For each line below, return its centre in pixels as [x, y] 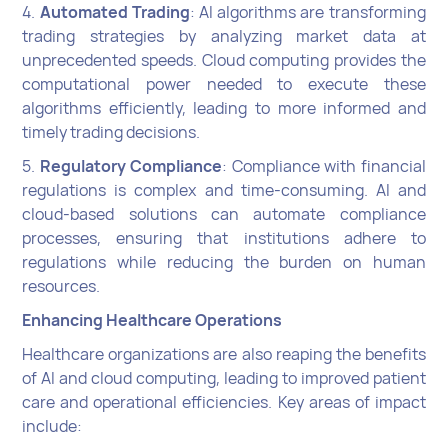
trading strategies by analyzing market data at [224, 35]
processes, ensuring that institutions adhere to [224, 237]
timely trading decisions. [111, 131]
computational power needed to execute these [224, 83]
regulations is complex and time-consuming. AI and [224, 189]
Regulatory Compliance [131, 165]
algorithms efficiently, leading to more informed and [224, 107]
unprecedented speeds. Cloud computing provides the [224, 59]
